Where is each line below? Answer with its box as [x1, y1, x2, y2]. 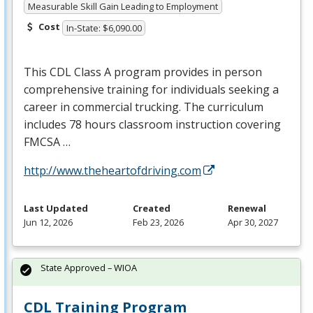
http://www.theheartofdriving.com [24, 163, 201, 179]
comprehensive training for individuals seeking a [24, 82, 279, 98]
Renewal [228, 202, 266, 215]
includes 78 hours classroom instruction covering [24, 117, 281, 133]
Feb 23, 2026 [132, 216, 184, 229]
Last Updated [24, 202, 88, 215]
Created [132, 202, 170, 215]
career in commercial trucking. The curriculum [24, 99, 263, 115]
